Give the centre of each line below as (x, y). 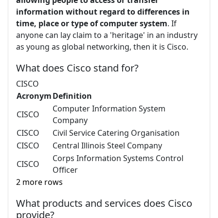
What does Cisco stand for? (77, 68)
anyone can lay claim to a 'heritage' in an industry (107, 35)
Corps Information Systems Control (118, 158)
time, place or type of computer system (92, 23)
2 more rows (39, 182)
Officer (65, 170)
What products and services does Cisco (104, 203)
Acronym (34, 96)
